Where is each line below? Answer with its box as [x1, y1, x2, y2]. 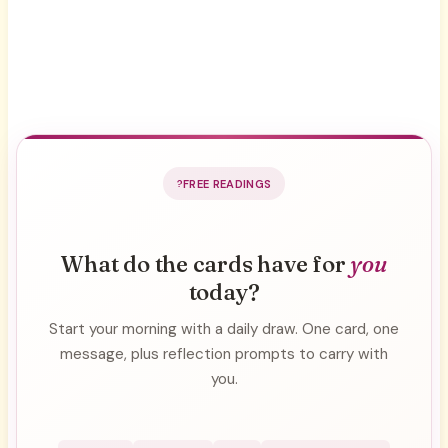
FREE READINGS [182, 176, 272, 191]
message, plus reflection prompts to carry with [60, 343, 388, 364]
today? [188, 277, 260, 306]
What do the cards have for [61, 249, 351, 278]
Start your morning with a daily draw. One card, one [49, 318, 399, 339]
